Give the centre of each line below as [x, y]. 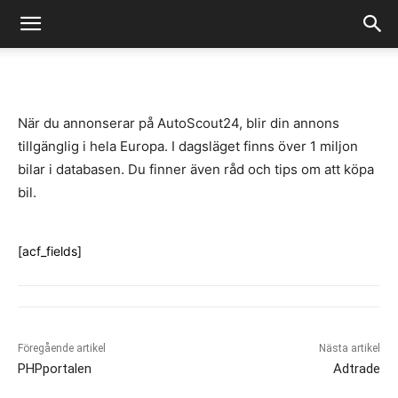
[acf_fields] [50, 251]
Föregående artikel [62, 348]
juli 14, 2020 [188, 35]
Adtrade [356, 369]
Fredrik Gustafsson [101, 35]
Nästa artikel [349, 348]
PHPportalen [55, 369]
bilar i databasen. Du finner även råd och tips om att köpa [196, 169]
